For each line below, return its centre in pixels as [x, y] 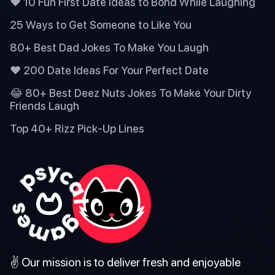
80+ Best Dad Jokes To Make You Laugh [109, 47]
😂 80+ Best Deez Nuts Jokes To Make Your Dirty [131, 93]
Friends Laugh [45, 106]
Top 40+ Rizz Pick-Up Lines [77, 128]
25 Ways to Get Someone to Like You [101, 25]
